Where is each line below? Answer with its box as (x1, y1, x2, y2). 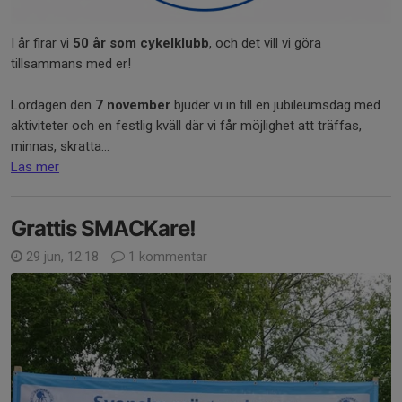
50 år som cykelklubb (73, 35, 209, 52)
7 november (95, 97, 170, 114)
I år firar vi (11, 35, 73, 52)
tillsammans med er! (11, 56, 131, 73)
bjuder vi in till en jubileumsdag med (170, 97, 380, 114)
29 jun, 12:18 (22, 249, 102, 266)
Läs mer (11, 159, 59, 176)
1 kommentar (125, 249, 207, 266)
